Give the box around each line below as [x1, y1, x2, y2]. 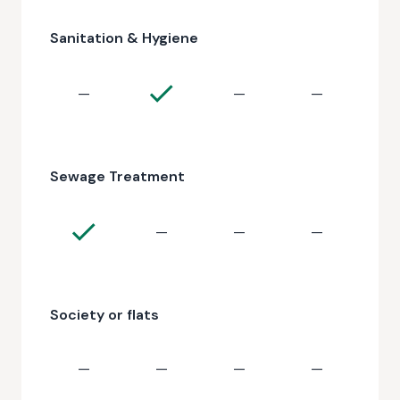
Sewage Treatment [50, 167, 185, 186]
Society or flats [50, 305, 159, 324]
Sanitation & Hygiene [50, 29, 198, 47]
